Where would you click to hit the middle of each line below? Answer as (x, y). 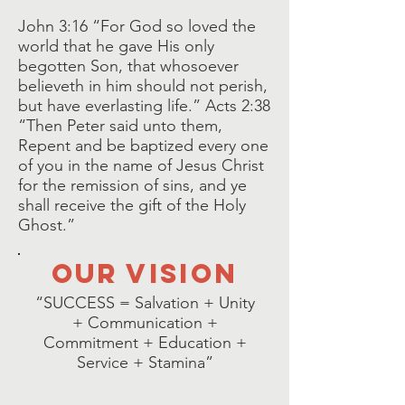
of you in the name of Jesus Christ (141, 165)
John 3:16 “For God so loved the (137, 26)
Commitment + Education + (145, 343)
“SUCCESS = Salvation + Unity (145, 303)
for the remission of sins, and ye (132, 185)
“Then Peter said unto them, (120, 126)
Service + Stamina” (145, 363)
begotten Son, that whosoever (128, 66)
